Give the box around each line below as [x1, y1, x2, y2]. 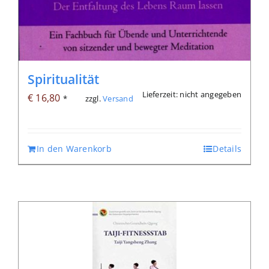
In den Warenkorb [36, 142, 112, 154]
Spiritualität [28, 70, 99, 88]
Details [213, 142, 241, 154]
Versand [103, 92, 133, 104]
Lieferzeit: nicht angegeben [142, 88, 241, 100]
